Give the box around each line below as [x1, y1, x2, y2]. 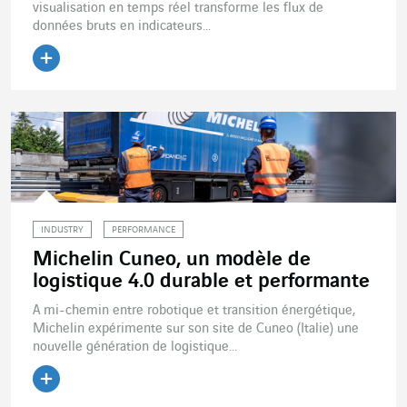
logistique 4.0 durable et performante [33, 271, 370, 293]
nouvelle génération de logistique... [33, 340, 237, 355]
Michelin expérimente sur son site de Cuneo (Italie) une [33, 322, 359, 337]
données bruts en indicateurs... [33, 19, 211, 35]
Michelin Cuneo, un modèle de [33, 249, 311, 272]
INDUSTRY [41, 225, 84, 236]
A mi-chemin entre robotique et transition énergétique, [33, 303, 355, 319]
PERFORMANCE [112, 225, 175, 236]
